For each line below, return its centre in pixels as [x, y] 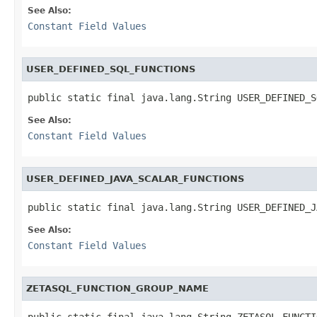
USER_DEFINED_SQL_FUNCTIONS [111, 69]
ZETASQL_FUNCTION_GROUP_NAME [117, 288]
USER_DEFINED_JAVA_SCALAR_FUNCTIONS [135, 178]
